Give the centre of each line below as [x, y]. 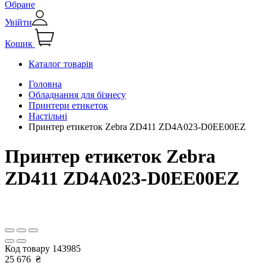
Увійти [18, 23]
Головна [45, 84]
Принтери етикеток [68, 106]
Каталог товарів [61, 64]
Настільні [48, 116]
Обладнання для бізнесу [77, 95]
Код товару [28, 249]
